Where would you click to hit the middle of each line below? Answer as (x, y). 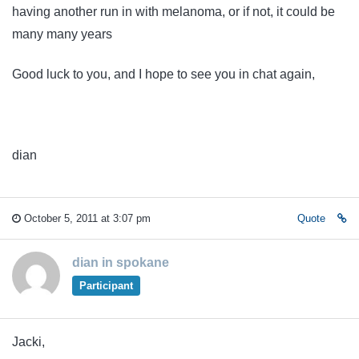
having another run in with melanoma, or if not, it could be (173, 11)
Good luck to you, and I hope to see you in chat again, (163, 75)
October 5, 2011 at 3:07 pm (86, 218)
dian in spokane (121, 262)
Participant (106, 285)
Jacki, (28, 341)
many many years (62, 34)
